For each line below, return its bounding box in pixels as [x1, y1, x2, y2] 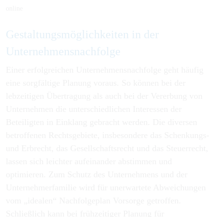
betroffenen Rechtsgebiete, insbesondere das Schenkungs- [6, 130, 209, 140]
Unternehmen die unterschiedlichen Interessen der [6, 104, 182, 114]
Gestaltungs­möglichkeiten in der [6, 28, 159, 41]
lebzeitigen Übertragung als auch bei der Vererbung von [6, 91, 202, 101]
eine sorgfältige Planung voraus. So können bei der [6, 78, 186, 88]
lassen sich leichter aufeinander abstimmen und [6, 156, 172, 166]
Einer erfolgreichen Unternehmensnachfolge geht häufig [6, 65, 203, 75]
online [6, 5, 23, 12]
